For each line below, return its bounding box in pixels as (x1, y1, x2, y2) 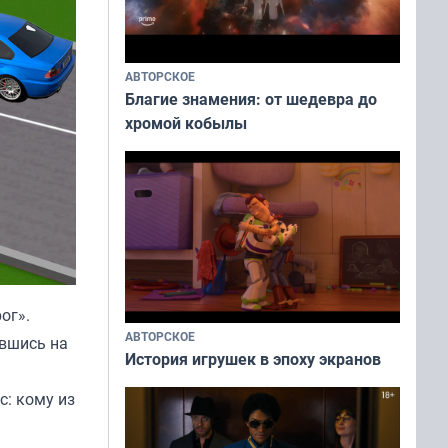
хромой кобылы (125, 111, 247, 134)
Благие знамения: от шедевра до (125, 87, 377, 110)
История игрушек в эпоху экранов (125, 347, 381, 370)
